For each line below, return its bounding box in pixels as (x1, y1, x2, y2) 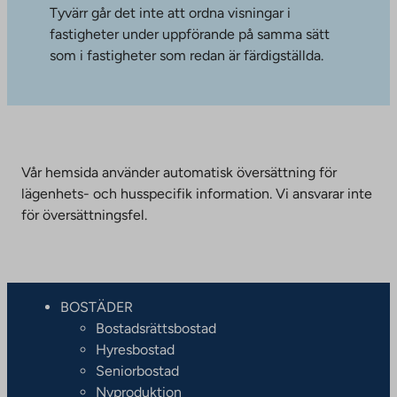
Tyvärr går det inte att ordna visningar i (50, 4, 291, 21)
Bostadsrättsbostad (96, 319, 216, 337)
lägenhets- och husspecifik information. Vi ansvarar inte (21, 184, 372, 202)
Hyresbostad (96, 340, 175, 358)
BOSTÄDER (60, 298, 133, 315)
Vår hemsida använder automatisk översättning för (21, 163, 337, 181)
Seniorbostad (96, 362, 179, 379)
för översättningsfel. (21, 206, 151, 223)
